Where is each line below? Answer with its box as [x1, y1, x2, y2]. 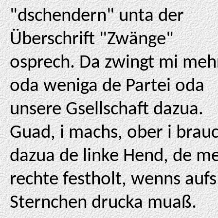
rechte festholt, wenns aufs [10, 170, 217, 189]
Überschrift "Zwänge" [10, 30, 174, 49]
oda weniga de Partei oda [10, 77, 204, 96]
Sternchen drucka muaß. [10, 194, 197, 213]
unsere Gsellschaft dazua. [10, 100, 203, 119]
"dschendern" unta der [10, 7, 184, 26]
